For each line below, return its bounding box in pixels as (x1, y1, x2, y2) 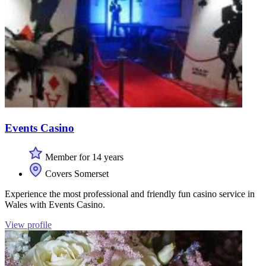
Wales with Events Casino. (5, 199, 105, 210)
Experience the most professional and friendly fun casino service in (5, 189, 255, 199)
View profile (5, 220, 52, 230)
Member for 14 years (43, 152, 123, 162)
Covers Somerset (43, 169, 109, 179)
